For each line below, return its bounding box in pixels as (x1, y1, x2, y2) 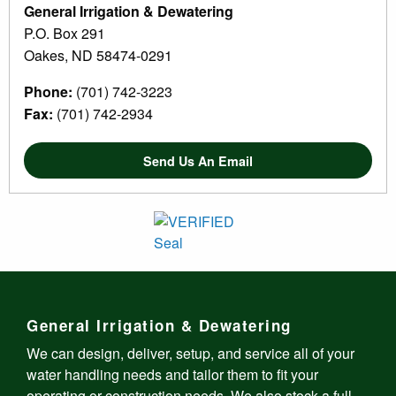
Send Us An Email (143, 151, 253, 170)
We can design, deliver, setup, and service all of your (27, 342, 354, 363)
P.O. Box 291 (24, 23, 105, 44)
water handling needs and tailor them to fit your (27, 363, 318, 385)
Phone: (24, 81, 72, 103)
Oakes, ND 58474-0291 (24, 45, 172, 66)
